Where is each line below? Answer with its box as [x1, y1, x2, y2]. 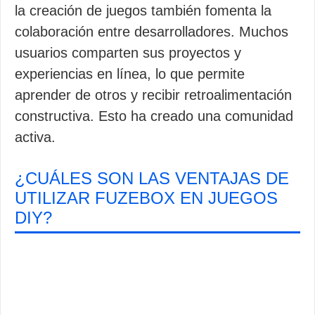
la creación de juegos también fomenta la [15, 3, 271, 18]
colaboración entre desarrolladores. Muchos [15, 24, 288, 39]
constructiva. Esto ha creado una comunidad [15, 108, 293, 124]
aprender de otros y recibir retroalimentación [15, 87, 292, 103]
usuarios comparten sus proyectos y [15, 45, 241, 60]
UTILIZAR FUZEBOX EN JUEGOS [15, 188, 278, 207]
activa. [15, 129, 56, 145]
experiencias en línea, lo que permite [15, 66, 245, 82]
